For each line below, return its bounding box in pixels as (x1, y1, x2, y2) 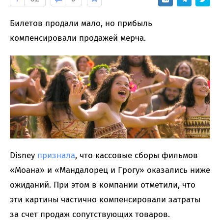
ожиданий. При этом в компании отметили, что (10, 180, 195, 191)
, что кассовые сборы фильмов (75, 150, 198, 161)
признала (37, 150, 75, 161)
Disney (10, 150, 37, 161)
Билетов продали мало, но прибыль (10, 18, 152, 28)
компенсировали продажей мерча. (10, 32, 146, 43)
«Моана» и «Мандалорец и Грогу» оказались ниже (10, 165, 210, 176)
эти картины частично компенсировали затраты (10, 194, 200, 205)
